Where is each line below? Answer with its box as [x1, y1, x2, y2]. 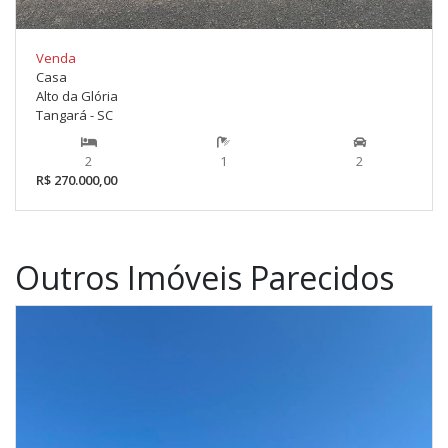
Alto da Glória [36, 86, 118, 105]
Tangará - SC [36, 105, 113, 124]
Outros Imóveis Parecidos [15, 255, 394, 299]
